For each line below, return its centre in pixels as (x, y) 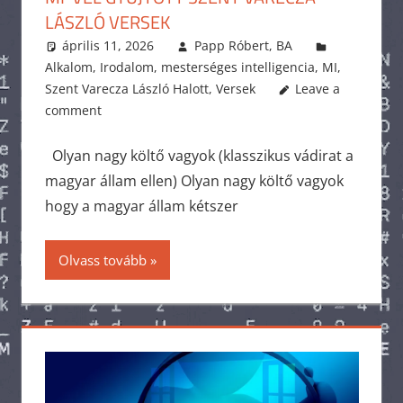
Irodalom (126, 67)
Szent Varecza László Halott (126, 89)
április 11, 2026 (108, 46)
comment (73, 111)
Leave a (318, 89)
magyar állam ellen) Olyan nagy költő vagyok (194, 181)
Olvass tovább (102, 260)
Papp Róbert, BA (243, 46)
